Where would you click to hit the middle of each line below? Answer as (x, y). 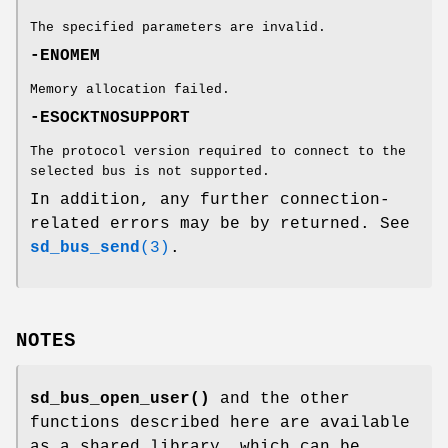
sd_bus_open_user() (120, 398)
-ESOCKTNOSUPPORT (110, 117)
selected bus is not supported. (150, 171)
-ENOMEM (65, 55)
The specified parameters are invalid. (178, 27)
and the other (280, 398)
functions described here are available (220, 422)
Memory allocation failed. (130, 89)
